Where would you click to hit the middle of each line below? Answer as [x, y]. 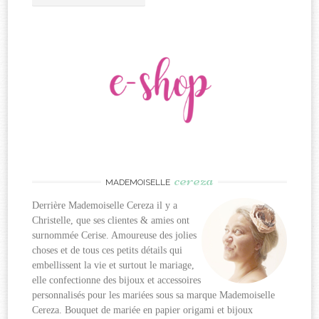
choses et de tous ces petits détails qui [108, 251]
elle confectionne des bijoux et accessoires [117, 281]
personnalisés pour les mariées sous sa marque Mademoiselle [154, 296]
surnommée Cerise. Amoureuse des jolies [115, 236]
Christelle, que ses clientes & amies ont [111, 221]
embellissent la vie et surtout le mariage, [114, 266]
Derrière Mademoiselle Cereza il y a [105, 206]
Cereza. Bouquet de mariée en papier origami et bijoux [143, 310]
